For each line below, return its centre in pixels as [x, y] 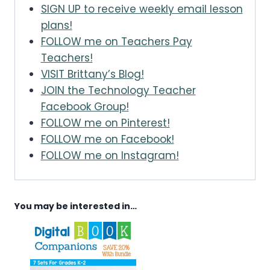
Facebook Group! [85, 107]
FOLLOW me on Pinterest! [105, 123]
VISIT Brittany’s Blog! [92, 74]
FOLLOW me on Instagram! [110, 156]
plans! [56, 26]
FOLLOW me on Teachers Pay [116, 42]
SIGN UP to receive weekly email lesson [142, 9]
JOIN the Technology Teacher [118, 91]
